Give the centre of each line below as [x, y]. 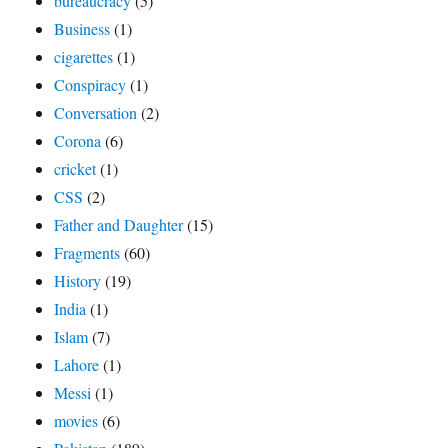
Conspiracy [90, 85]
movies [76, 421]
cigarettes [84, 57]
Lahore [77, 365]
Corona [78, 141]
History [78, 281]
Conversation [96, 113]
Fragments [87, 253]
